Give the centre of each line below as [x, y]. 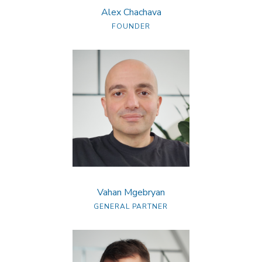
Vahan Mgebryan [131, 192]
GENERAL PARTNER [131, 206]
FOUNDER [131, 26]
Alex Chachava [131, 12]
